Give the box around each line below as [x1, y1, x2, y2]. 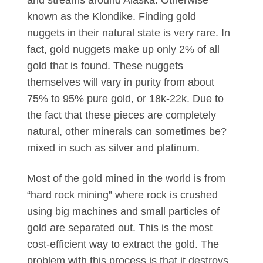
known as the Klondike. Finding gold [27, 11, 196, 23]
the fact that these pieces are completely [27, 109, 216, 122]
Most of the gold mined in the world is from [27, 172, 225, 184]
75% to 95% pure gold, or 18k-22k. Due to [27, 93, 224, 105]
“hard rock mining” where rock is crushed [27, 188, 218, 201]
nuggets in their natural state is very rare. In [27, 27, 230, 39]
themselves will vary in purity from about [27, 76, 214, 89]
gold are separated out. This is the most [27, 221, 213, 234]
